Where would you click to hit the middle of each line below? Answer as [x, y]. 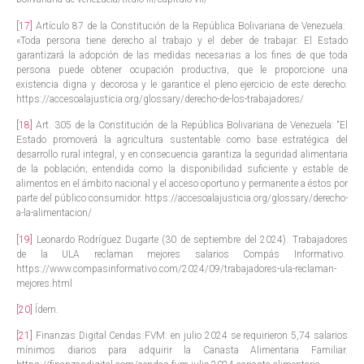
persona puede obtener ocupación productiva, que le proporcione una [182, 69]
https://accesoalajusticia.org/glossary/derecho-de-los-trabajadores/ [160, 99]
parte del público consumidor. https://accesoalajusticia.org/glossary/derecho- [182, 199]
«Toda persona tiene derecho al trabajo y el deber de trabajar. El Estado [182, 40]
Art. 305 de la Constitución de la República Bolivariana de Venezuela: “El [190, 126]
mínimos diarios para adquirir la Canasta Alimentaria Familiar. [182, 351]
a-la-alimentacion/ [54, 213]
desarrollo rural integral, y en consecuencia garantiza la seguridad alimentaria [182, 155]
